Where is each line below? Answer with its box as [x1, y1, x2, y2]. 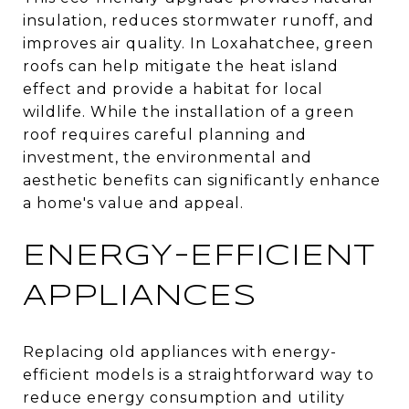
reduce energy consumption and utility [23, 388, 345, 406]
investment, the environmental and [23, 148, 312, 166]
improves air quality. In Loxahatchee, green [23, 34, 373, 52]
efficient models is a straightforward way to [23, 365, 374, 383]
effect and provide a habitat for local [23, 79, 323, 98]
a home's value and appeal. [23, 194, 244, 212]
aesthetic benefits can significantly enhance [23, 171, 381, 189]
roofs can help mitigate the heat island [23, 57, 339, 75]
